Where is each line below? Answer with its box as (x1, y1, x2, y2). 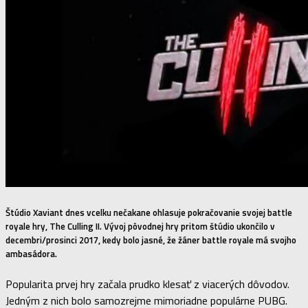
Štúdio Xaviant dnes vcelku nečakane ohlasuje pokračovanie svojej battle (5, 205, 292, 219)
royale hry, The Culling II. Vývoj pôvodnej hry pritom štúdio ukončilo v (5, 219, 275, 233)
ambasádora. (5, 246, 57, 261)
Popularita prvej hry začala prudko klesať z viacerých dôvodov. (5, 275, 289, 292)
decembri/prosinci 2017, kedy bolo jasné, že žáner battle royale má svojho (5, 232, 296, 247)
